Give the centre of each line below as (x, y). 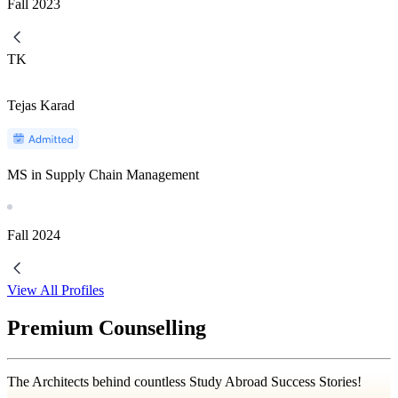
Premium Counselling (107, 327)
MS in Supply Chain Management (103, 174)
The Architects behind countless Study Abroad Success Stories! (184, 381)
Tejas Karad (41, 105)
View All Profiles (56, 290)
